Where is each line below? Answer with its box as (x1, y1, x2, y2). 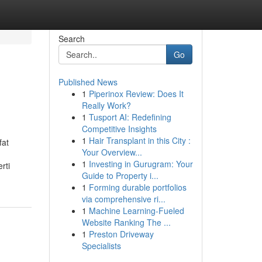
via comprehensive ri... (81, 193, 166, 205)
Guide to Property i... (81, 170, 158, 181)
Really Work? (81, 99, 131, 111)
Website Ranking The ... (81, 216, 171, 228)
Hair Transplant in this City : (88, 135, 191, 146)
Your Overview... (81, 146, 142, 158)
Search (58, 33, 85, 44)
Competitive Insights (81, 123, 157, 135)
